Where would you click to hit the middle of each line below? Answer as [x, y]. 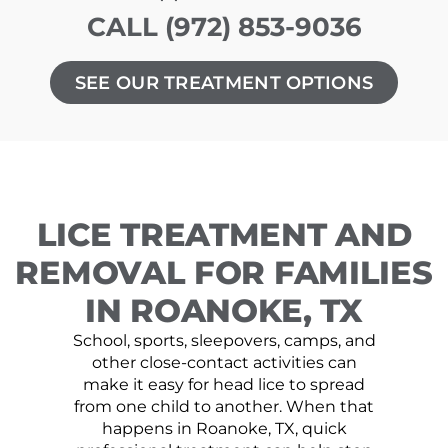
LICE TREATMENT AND [224, 235]
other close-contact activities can [224, 363]
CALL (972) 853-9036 [224, 26]
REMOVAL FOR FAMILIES [224, 273]
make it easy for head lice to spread [224, 385]
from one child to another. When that [224, 407]
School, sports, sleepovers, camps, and [224, 341]
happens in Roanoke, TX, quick [224, 429]
